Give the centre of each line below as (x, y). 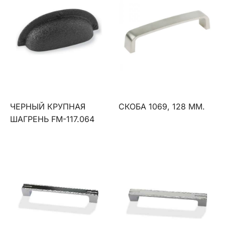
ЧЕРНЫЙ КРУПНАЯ (48, 106)
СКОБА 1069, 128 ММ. (162, 106)
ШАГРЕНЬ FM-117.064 (52, 119)
